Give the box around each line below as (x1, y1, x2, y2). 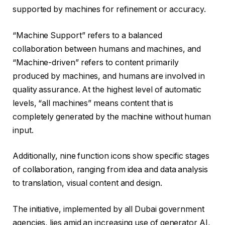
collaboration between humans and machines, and (13, 44, 201, 54)
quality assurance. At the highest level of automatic (13, 84, 201, 94)
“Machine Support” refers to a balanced (13, 30, 162, 40)
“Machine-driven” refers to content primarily (13, 57, 179, 67)
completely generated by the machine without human (13, 111, 211, 122)
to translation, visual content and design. (13, 178, 162, 188)
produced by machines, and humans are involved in (13, 71, 205, 81)
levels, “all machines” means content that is (13, 98, 173, 108)
